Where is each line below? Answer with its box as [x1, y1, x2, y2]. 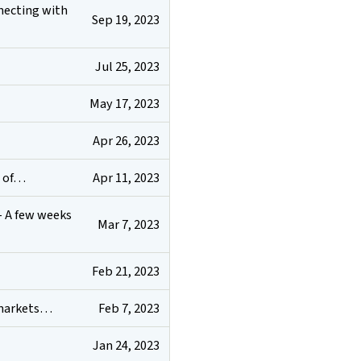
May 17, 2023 [89, 93, 160, 113]
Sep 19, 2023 [91, 10, 160, 29]
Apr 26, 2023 [92, 131, 160, 150]
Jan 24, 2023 [92, 335, 160, 355]
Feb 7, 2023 [98, 298, 160, 317]
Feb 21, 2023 [91, 261, 160, 280]
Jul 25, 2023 [94, 56, 160, 76]
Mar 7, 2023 [97, 214, 160, 234]
